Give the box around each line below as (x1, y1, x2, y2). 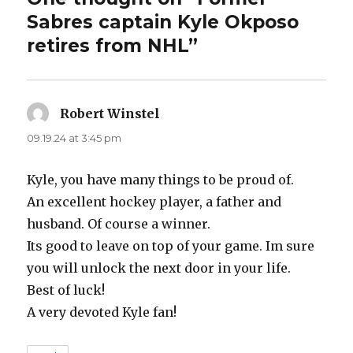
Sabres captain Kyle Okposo (27, 10, 299, 33)
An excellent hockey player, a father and (27, 193, 282, 210)
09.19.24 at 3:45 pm (27, 131, 122, 144)
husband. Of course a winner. (27, 215, 211, 232)
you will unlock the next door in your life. (27, 259, 292, 276)
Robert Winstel (60, 105, 161, 121)
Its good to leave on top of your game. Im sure (27, 237, 315, 254)
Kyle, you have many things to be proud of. (27, 171, 295, 188)
